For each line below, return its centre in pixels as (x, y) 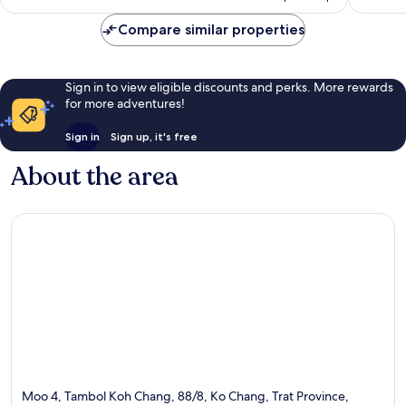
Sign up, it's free (154, 136)
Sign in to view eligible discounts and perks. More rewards (229, 87)
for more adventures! (125, 103)
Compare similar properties (211, 29)
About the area (95, 176)
